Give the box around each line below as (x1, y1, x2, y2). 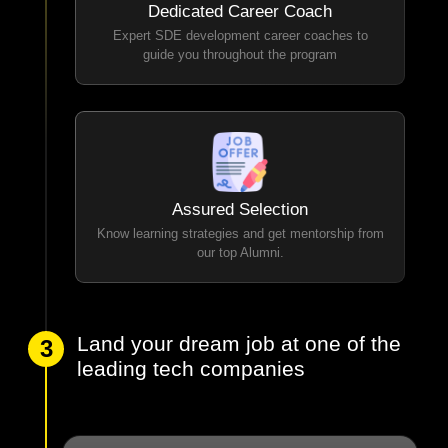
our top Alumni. (196, 260, 284, 276)
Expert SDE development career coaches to (112, 43, 368, 59)
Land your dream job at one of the (77, 347, 402, 371)
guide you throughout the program (143, 62, 338, 78)
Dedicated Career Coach (148, 17, 333, 37)
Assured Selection (172, 215, 309, 235)
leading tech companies (77, 372, 306, 396)
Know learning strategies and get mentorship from (96, 241, 384, 257)
